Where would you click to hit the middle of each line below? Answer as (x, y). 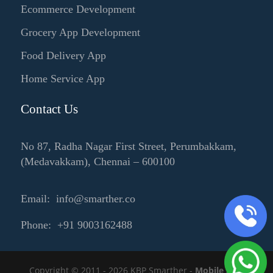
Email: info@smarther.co (78, 199)
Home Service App (62, 79)
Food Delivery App (63, 55)
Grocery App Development (80, 32)
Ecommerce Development (78, 9)
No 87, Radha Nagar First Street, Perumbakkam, (128, 146)
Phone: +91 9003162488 (76, 225)
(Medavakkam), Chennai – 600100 (97, 161)
